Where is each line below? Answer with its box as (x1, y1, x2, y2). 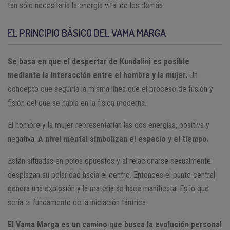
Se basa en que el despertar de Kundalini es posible (8, 56, 189, 67)
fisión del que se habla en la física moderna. (8, 98, 146, 108)
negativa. (8, 134, 38, 144)
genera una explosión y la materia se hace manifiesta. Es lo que (8, 184, 209, 194)
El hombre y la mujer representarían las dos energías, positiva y (8, 120, 209, 130)
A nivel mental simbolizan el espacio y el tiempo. (38, 134, 209, 144)
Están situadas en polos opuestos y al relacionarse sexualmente (8, 156, 211, 166)
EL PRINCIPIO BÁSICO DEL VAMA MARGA (8, 26, 166, 40)
